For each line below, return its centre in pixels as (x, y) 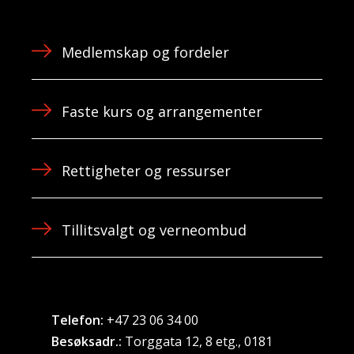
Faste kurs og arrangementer (162, 112)
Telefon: (78, 320)
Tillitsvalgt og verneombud (154, 230)
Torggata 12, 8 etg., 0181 (198, 342)
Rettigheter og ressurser (146, 171)
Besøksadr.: (87, 342)
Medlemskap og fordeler (145, 53)
